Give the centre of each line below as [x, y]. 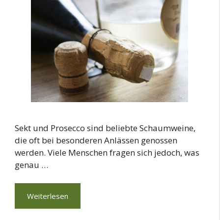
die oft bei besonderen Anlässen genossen [96, 140]
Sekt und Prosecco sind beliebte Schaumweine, [105, 128]
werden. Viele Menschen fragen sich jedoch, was [107, 152]
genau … [31, 165]
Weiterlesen [48, 196]
